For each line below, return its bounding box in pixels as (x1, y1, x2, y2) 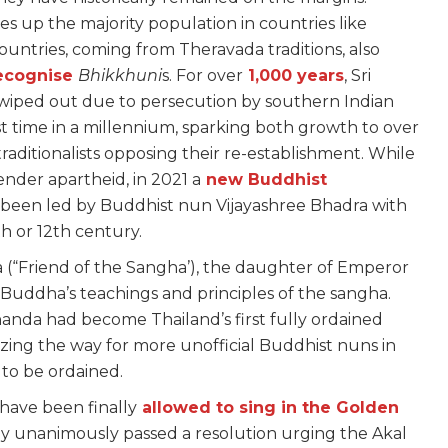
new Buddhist (206, 170, 327, 190)
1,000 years (248, 66, 344, 86)
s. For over (162, 66, 243, 86)
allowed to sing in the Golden (142, 398, 399, 418)
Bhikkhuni (78, 66, 162, 86)
